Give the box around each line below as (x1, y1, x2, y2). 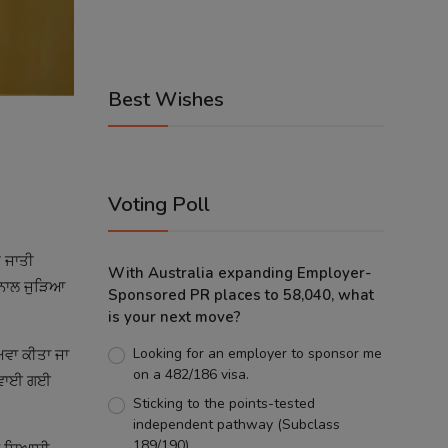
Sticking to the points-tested (132, 394, 315, 413)
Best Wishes (108, 86, 224, 113)
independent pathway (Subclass (132, 415, 340, 434)
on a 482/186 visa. (132, 365, 249, 384)
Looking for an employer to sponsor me (132, 344, 382, 363)
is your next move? (108, 307, 241, 327)
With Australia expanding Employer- (108, 263, 371, 283)
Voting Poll (108, 191, 210, 218)
